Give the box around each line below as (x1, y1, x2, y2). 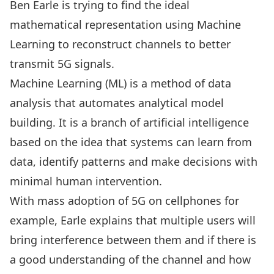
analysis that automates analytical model (10, 95, 224, 110)
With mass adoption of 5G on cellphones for (10, 193, 239, 208)
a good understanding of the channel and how (10, 252, 251, 267)
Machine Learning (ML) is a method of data (10, 76, 231, 91)
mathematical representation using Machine (10, 17, 241, 32)
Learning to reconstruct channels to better (10, 37, 231, 51)
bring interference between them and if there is (10, 232, 256, 247)
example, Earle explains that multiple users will (10, 213, 256, 228)
